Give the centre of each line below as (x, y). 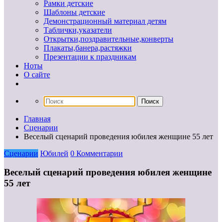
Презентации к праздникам (90, 56)
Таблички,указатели (78, 30)
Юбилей (54, 153)
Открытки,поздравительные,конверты (109, 39)
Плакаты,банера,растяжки (88, 48)
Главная (37, 118)
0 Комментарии (97, 153)
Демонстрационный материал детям (105, 21)
